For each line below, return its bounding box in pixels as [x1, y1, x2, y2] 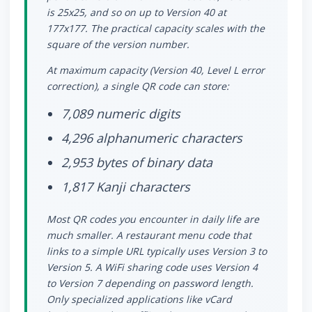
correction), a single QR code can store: [47, 79, 229, 93]
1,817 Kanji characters [61, 178, 190, 196]
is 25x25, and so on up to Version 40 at [47, 6, 226, 19]
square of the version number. [47, 38, 189, 52]
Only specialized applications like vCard [47, 292, 232, 306]
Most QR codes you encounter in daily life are [47, 212, 259, 226]
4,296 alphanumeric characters [61, 130, 242, 147]
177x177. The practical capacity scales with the [47, 22, 265, 36]
